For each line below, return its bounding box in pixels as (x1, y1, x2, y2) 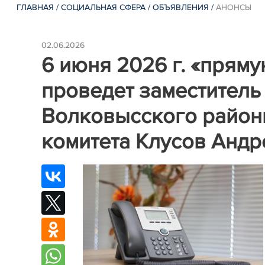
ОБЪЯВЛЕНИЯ (153, 2, 209, 12)
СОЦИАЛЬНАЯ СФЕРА (61, 2, 146, 12)
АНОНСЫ (216, 2, 252, 12)
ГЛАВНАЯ (17, 2, 54, 12)
